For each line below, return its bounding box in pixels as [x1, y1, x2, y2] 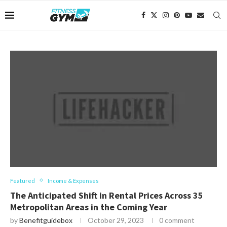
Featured [10, 177, 35, 184]
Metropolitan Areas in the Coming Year [10, 201, 167, 213]
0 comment [159, 215, 195, 224]
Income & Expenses [48, 177, 99, 184]
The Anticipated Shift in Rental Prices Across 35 [10, 189, 203, 201]
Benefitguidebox [19, 215, 72, 224]
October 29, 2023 [88, 215, 144, 224]
